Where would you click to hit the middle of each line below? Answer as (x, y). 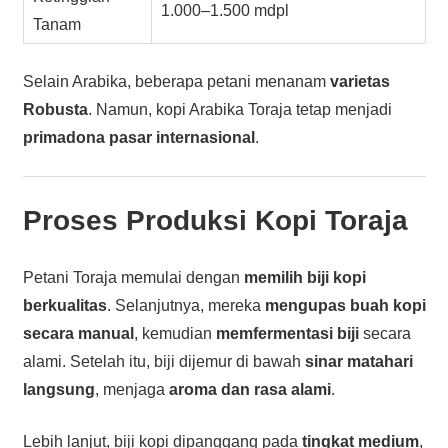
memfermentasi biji (287, 333)
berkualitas (64, 305)
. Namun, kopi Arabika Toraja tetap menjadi (239, 109)
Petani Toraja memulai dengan (133, 277)
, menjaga (131, 389)
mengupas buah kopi (345, 305)
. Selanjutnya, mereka (185, 305)
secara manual (78, 333)
